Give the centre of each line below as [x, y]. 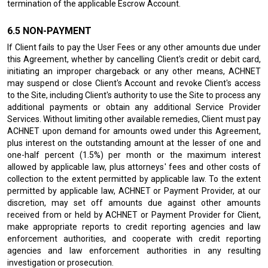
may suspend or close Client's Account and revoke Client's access [134, 83]
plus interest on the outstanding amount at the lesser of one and [134, 143]
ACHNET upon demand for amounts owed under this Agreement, [134, 131]
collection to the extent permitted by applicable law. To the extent [134, 179]
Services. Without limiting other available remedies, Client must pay [134, 119]
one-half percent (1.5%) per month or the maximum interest [134, 155]
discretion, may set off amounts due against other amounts [134, 203]
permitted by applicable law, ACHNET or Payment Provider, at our [134, 191]
